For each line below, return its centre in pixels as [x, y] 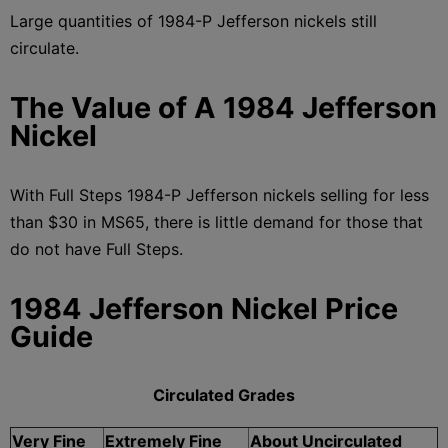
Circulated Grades [224, 394]
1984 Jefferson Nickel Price [204, 308]
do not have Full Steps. [96, 248]
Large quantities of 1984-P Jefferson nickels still [193, 20]
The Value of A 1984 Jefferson [223, 107]
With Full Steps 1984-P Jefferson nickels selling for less [219, 194]
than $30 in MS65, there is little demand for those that [216, 221]
